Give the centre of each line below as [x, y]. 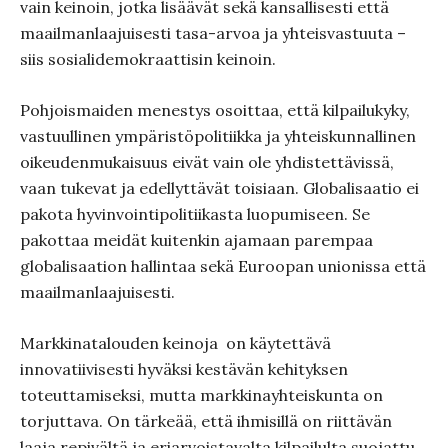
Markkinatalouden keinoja [121, 343]
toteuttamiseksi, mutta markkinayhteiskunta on [201, 395]
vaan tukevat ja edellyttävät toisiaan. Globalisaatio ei [219, 188]
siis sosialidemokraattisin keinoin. [148, 59]
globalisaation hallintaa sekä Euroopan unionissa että [223, 266]
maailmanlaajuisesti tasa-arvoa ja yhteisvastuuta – [213, 33]
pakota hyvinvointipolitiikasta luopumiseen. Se [195, 214]
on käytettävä [278, 343]
